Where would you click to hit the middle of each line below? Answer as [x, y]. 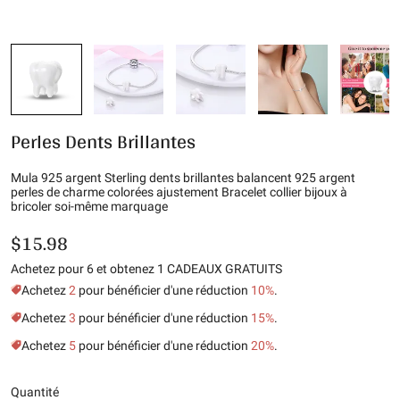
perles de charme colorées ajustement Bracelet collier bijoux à [179, 192]
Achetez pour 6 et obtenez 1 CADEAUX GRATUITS [146, 269]
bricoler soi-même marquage [89, 206]
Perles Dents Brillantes [103, 141]
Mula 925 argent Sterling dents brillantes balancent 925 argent [183, 178]
